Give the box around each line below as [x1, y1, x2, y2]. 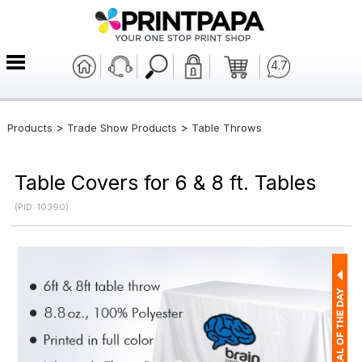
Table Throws [191, 120, 262, 134]
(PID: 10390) [15, 200, 69, 213]
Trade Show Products [66, 120, 177, 134]
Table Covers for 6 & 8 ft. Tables [15, 170, 317, 195]
